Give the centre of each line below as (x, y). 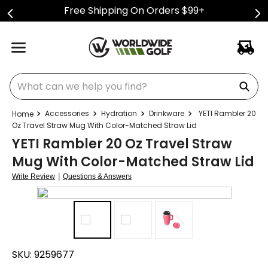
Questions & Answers (97, 176)
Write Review (33, 176)
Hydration (119, 113)
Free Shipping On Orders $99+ (134, 10)
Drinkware (167, 113)
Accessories (67, 113)
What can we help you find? (74, 77)
